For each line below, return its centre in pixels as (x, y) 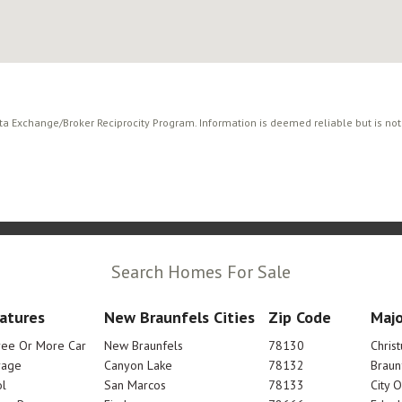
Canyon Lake (139, 365)
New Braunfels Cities (180, 317)
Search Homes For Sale (201, 272)
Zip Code (299, 317)
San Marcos (135, 385)
